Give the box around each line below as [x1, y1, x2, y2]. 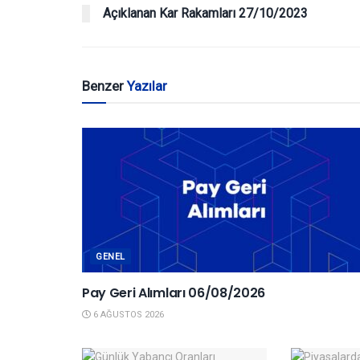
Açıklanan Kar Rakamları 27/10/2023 [103, 6, 308, 22]
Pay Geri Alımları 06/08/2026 [82, 284, 266, 303]
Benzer [82, 78, 127, 95]
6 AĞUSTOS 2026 [91, 309, 164, 321]
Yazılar [127, 78, 167, 95]
